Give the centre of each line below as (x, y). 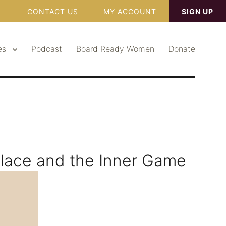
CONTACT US (53, 11)
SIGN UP (197, 11)
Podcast (46, 49)
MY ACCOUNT (130, 11)
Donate (182, 49)
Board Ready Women (115, 49)
